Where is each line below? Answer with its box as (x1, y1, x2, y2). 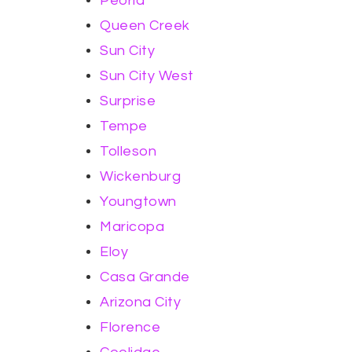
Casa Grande (100, 269, 190, 284)
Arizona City (100, 295, 181, 310)
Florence (100, 320, 160, 335)
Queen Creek (100, 18, 190, 33)
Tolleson (100, 144, 156, 159)
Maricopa (100, 219, 164, 234)
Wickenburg (100, 169, 181, 184)
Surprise (100, 93, 156, 108)
